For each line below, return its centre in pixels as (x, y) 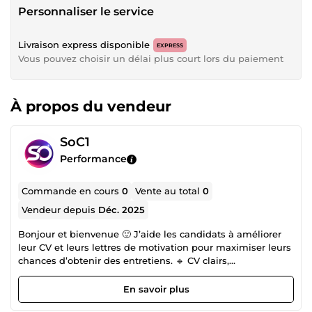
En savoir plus (156, 289)
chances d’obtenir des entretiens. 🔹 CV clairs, (124, 260)
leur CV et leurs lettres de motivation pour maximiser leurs (155, 247)
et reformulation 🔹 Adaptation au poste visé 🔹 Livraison (149, 287)
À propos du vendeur (91, 106)
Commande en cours (72, 191)
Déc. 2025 (122, 210)
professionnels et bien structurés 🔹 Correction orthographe (156, 274)
